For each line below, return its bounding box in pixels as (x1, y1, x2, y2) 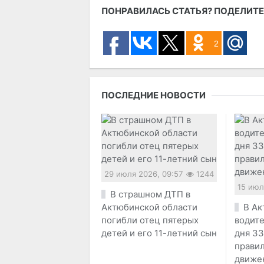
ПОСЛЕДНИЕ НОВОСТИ (101, 90, 206, 101)
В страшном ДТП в (110, 189, 190, 200)
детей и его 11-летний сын (101, 227, 217, 239)
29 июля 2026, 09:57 (104, 169, 183, 179)
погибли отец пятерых (101, 214, 199, 226)
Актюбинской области (101, 202, 197, 213)
